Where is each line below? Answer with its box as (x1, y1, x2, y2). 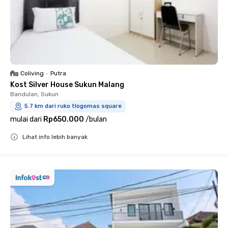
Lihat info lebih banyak (22, 133, 88, 140)
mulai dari (10, 115, 42, 124)
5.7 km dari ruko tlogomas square (24, 102, 122, 109)
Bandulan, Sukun (10, 90, 59, 98)
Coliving (20, 69, 44, 77)
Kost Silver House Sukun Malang (10, 80, 124, 89)
